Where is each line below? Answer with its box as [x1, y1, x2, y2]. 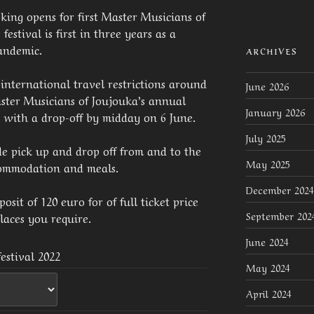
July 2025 [245, 130, 286, 145]
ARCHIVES [245, 46, 298, 57]
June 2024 [245, 234, 289, 249]
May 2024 [245, 260, 290, 275]
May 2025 [245, 156, 290, 171]
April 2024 [245, 286, 292, 301]
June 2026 [245, 78, 289, 93]
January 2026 [245, 104, 305, 119]
